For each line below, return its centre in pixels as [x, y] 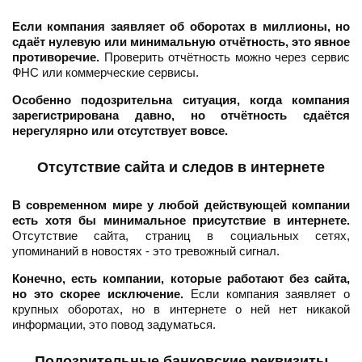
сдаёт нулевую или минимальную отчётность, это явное [181, 42]
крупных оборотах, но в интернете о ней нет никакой [181, 309]
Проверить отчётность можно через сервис [225, 57]
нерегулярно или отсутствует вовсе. [120, 131]
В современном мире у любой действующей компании [181, 205]
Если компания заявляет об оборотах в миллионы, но [181, 27]
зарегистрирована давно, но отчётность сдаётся [181, 116]
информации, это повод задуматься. [114, 325]
